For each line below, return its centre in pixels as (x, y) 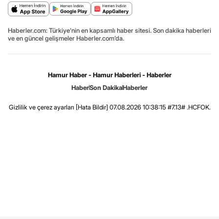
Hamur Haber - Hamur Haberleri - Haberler (109, 75)
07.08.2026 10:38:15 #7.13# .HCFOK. (159, 107)
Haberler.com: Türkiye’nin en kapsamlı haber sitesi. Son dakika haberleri (109, 30)
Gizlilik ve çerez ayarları (41, 107)
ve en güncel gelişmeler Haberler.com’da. (66, 38)
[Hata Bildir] (92, 107)
